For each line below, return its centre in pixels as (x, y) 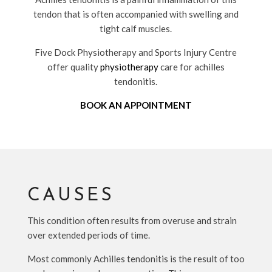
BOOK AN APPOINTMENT (136, 105)
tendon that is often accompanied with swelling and (136, 14)
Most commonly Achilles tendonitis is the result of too (136, 259)
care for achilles (191, 67)
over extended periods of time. (88, 235)
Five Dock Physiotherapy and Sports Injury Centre (136, 52)
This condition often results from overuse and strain (132, 220)
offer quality (73, 67)
